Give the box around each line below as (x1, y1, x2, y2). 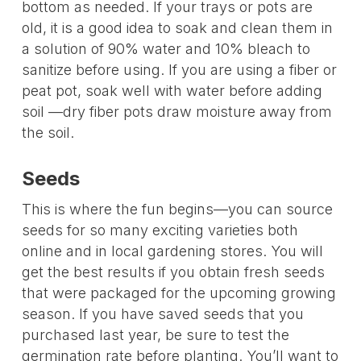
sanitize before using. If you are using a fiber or (21, 60, 337, 78)
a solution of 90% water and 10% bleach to (21, 39, 310, 57)
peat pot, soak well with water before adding (21, 81, 322, 99)
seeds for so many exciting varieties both (21, 221, 298, 239)
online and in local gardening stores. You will (21, 242, 323, 259)
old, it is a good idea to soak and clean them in (21, 19, 333, 36)
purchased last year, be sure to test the (21, 326, 289, 343)
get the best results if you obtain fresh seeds (21, 263, 325, 280)
